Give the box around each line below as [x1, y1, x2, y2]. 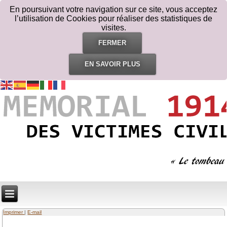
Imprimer [3, 209, 25, 215]
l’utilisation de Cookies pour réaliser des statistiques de [15, 14, 212, 23]
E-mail [27, 209, 42, 215]
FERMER [98, 39, 126, 47]
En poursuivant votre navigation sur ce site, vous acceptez [10, 5, 217, 14]
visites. [101, 23, 126, 32]
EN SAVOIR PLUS [84, 60, 140, 68]
